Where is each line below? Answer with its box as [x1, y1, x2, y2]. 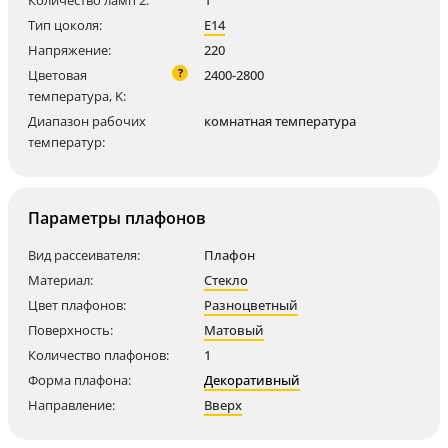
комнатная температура [204, 112, 356, 130]
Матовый [204, 321, 264, 339]
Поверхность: [28, 321, 113, 339]
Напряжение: [28, 41, 111, 59]
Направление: [28, 396, 115, 414]
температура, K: [28, 87, 126, 105]
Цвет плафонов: [28, 296, 126, 314]
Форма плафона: [28, 371, 131, 389]
